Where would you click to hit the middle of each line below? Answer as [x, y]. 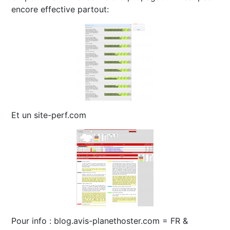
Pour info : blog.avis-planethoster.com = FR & [100, 221]
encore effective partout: [60, 9]
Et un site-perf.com [49, 115]
